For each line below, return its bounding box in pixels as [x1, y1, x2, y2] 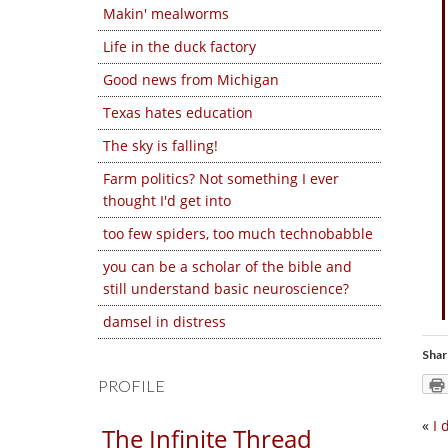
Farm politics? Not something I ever [103, 169, 339, 188]
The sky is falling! [103, 136, 218, 155]
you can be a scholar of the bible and [103, 257, 352, 276]
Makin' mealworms [103, 4, 229, 23]
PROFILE [98, 376, 165, 395]
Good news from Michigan [103, 70, 279, 89]
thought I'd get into [103, 191, 231, 210]
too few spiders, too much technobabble [103, 224, 373, 243]
